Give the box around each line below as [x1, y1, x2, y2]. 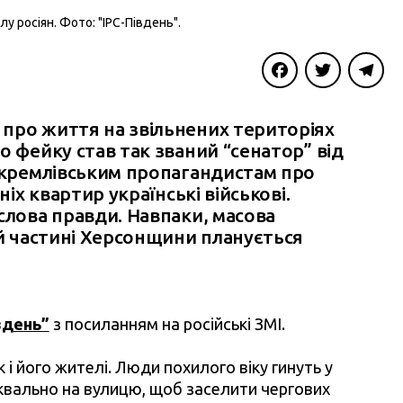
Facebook [262, 98, 325, 115]
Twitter [305, 98, 353, 115]
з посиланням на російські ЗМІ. [49, 315, 285, 334]
